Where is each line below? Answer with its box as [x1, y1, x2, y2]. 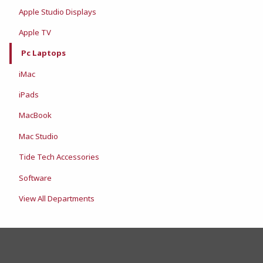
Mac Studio [19, 130, 58, 141]
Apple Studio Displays [19, 6, 96, 17]
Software [19, 172, 52, 183]
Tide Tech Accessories [19, 151, 99, 163]
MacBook [19, 110, 52, 121]
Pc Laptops [21, 48, 66, 59]
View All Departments [19, 193, 95, 204]
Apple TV [19, 26, 51, 38]
